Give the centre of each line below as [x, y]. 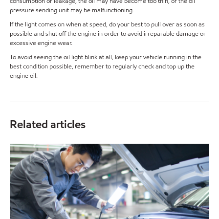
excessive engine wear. [41, 43]
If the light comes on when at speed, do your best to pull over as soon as [107, 25]
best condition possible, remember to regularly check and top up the [102, 67]
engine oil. [24, 76]
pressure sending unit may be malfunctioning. [72, 11]
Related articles [48, 124]
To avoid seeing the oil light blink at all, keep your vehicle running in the [106, 57]
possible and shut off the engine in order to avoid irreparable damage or [108, 34]
